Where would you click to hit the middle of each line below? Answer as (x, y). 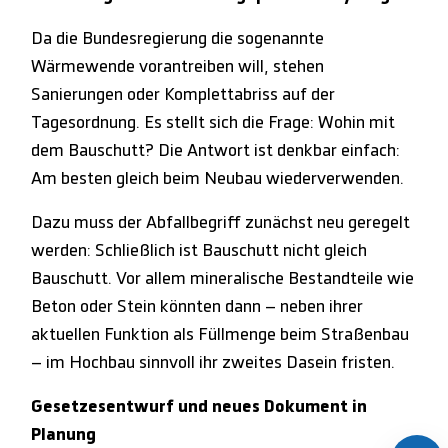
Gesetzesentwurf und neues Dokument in (199, 406)
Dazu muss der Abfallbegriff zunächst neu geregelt (221, 222)
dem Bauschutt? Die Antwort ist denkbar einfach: (216, 150)
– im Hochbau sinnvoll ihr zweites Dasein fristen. (213, 362)
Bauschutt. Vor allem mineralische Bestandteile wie (223, 278)
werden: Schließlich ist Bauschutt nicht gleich (199, 250)
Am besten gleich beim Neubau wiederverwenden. (218, 178)
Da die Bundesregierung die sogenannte (178, 38)
